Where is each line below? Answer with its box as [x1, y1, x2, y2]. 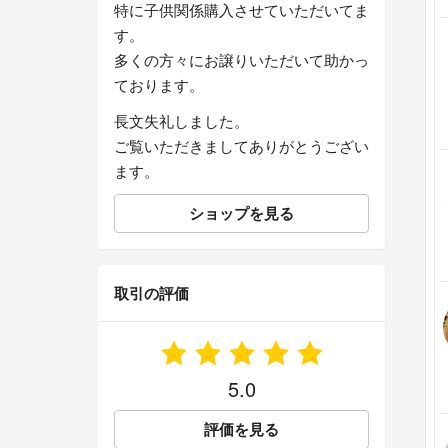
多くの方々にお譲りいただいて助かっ [114, 49, 369, 71]
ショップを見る [189, 202, 294, 225]
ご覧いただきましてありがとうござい [114, 135, 369, 157]
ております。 [114, 74, 204, 96]
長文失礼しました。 [114, 110, 249, 132]
